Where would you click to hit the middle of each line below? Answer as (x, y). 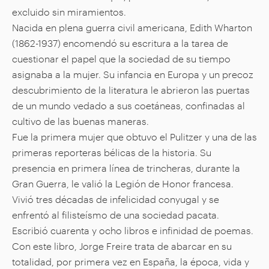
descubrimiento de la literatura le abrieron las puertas (131, 90)
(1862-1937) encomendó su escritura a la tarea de (120, 43)
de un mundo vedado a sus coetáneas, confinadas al (128, 105)
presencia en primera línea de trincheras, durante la (126, 168)
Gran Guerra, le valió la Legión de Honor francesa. (123, 183)
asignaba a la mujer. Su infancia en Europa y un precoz (133, 74)
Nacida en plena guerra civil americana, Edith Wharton (132, 27)
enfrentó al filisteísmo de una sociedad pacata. (116, 215)
